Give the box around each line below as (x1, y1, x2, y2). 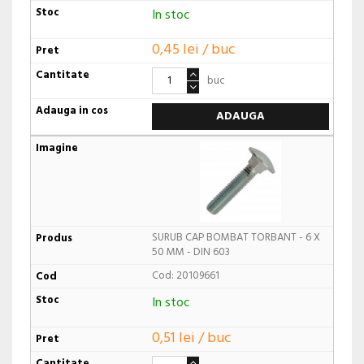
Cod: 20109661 (151, 267, 219, 285)
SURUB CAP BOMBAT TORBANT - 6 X (151, 229, 320, 247)
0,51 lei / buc (151, 326, 232, 350)
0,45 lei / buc (151, 38, 236, 63)
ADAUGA (215, 107, 265, 127)
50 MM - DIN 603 (151, 244, 230, 262)
